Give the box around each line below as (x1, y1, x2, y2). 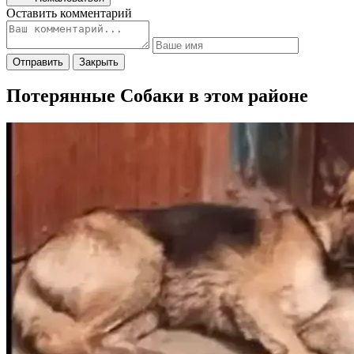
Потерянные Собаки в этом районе (6, 85, 308, 107)
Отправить (13, 55, 63, 68)
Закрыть (79, 55, 119, 68)
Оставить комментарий (6, 6, 132, 20)
